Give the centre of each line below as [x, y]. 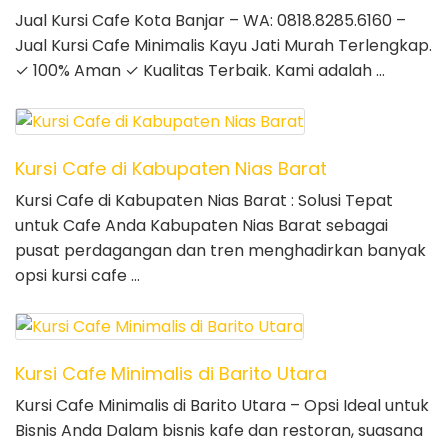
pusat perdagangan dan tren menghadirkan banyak [220, 251]
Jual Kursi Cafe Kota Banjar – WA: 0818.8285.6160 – [210, 21]
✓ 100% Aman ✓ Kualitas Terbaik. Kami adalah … [200, 71]
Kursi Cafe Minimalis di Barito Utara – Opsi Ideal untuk [222, 406]
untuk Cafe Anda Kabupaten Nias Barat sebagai [201, 226]
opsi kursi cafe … [77, 276]
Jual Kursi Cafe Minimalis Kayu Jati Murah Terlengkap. [223, 46]
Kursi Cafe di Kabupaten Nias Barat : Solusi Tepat [204, 201]
